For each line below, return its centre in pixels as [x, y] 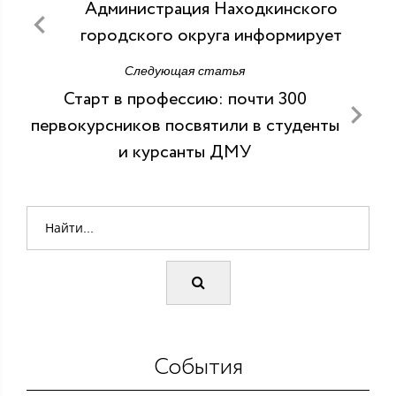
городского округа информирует [211, 36]
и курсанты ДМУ [185, 153]
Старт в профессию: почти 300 [185, 100]
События [198, 368]
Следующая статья [185, 71]
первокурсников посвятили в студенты [185, 126]
